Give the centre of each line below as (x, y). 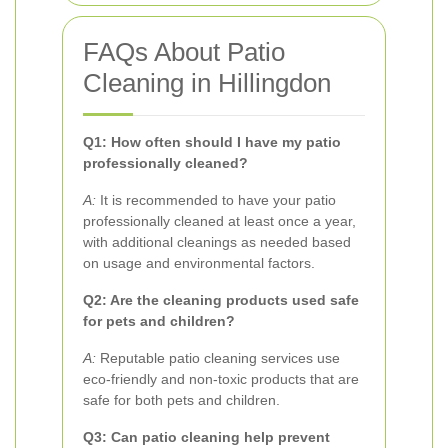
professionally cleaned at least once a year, (219, 221)
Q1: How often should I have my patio (212, 142)
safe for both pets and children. (181, 400)
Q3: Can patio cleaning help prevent (206, 437)
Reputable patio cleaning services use (218, 358)
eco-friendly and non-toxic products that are (221, 379)
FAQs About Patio (184, 52)
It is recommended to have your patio (216, 200)
